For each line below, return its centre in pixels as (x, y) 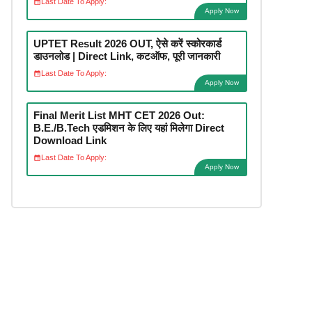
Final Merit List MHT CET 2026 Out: (119, 115)
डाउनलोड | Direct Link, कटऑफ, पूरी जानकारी (126, 56)
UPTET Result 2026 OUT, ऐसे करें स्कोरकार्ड (127, 43)
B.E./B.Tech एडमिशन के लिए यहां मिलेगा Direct (128, 127)
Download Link (70, 140)
